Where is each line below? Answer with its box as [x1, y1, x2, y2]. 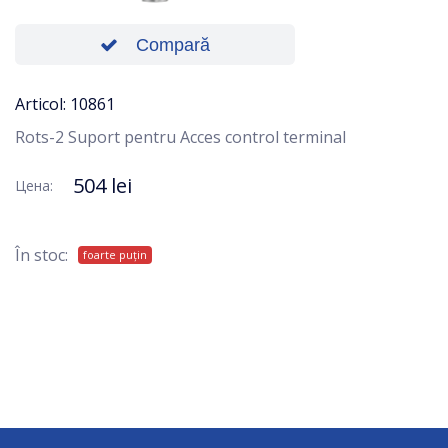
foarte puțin [83, 247, 147, 263]
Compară [136, 35, 210, 56]
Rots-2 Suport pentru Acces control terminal [15, 126, 346, 149]
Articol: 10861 [15, 93, 115, 116]
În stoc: [15, 244, 68, 267]
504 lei [73, 172, 132, 200]
